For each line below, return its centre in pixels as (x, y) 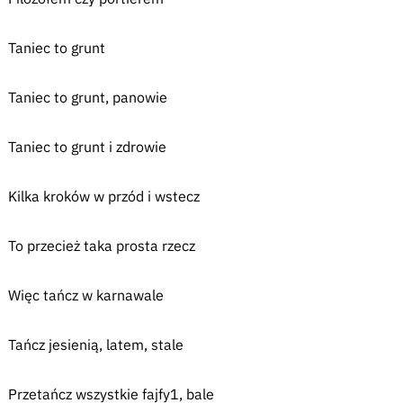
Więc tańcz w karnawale (85, 295)
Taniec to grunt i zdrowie (87, 147)
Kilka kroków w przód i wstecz (103, 196)
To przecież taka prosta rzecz (101, 246)
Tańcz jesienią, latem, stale (95, 345)
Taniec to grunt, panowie (87, 97)
